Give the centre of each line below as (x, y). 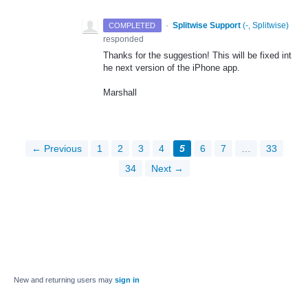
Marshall (120, 93)
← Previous (56, 149)
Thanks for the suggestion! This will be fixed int (197, 56)
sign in (127, 280)
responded (123, 40)
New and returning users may (64, 280)
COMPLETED (132, 26)
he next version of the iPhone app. (172, 68)
